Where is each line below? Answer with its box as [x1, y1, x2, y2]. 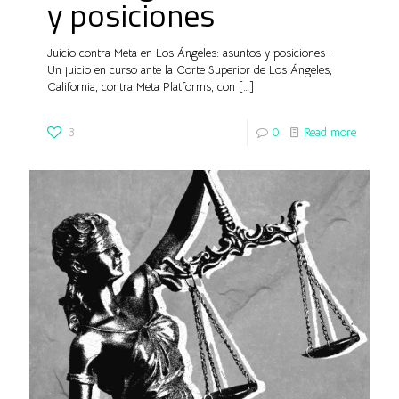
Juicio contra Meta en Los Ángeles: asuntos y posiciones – [47, 45, 336, 61]
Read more [304, 124, 356, 140]
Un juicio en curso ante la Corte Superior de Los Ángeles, [47, 61, 332, 77]
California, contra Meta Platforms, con [47, 78, 235, 94]
